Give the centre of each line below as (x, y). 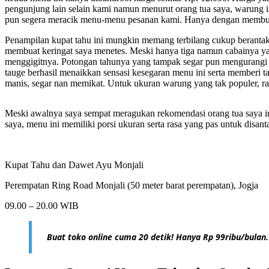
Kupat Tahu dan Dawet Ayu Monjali (74, 165)
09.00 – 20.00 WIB (42, 206)
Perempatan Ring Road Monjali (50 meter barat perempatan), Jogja (131, 186)
